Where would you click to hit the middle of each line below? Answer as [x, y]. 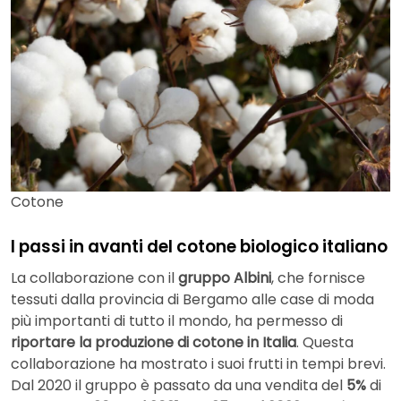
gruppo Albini [225, 278]
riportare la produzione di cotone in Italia [154, 343]
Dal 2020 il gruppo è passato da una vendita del [179, 386]
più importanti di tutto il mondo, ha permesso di [177, 321]
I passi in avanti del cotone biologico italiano [199, 246]
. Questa [325, 343]
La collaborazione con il [94, 278]
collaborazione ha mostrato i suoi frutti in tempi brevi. [198, 364]
